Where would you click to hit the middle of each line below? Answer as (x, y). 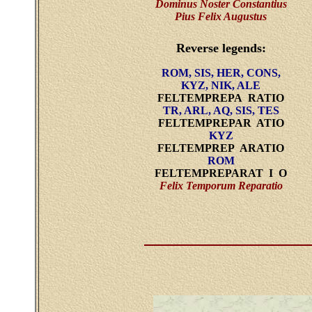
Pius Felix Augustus (221, 16)
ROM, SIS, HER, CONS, (221, 73)
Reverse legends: (221, 48)
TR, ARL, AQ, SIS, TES (221, 110)
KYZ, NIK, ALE (221, 85)
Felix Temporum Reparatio (221, 186)
